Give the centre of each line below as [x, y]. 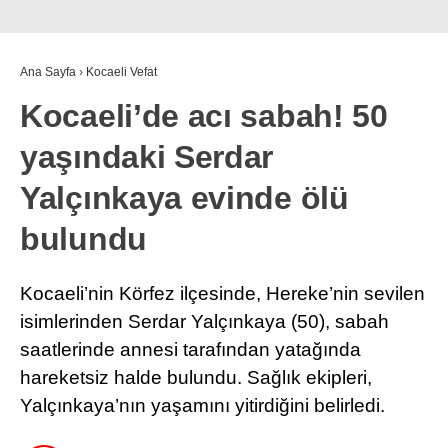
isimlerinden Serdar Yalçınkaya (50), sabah [204, 322]
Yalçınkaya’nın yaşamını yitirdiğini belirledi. [202, 406]
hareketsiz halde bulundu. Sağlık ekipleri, [196, 378]
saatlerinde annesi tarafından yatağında [190, 350]
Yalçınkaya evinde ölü [184, 198]
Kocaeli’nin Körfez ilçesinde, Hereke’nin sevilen [222, 294]
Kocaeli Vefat [121, 72]
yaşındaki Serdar [147, 157]
